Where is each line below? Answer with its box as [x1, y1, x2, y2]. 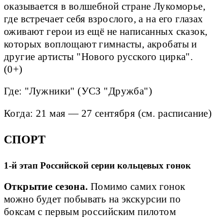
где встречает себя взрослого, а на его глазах [4, 14, 203, 25]
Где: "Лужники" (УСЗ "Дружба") [4, 86, 155, 97]
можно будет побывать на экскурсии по [4, 193, 181, 204]
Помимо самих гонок [88, 181, 186, 192]
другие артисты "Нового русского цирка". [4, 51, 193, 62]
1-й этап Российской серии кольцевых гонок [4, 160, 193, 170]
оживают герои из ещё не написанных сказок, [4, 26, 208, 37]
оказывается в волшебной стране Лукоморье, [4, 1, 206, 12]
